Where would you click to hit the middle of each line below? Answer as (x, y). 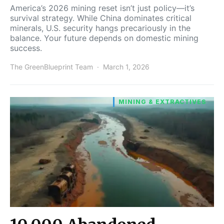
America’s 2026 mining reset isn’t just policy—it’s (102, 8)
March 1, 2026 (126, 66)
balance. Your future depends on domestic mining (104, 38)
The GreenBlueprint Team (51, 66)
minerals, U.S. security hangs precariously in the (100, 28)
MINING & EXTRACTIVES (162, 101)
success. (26, 48)
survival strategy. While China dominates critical (101, 18)
